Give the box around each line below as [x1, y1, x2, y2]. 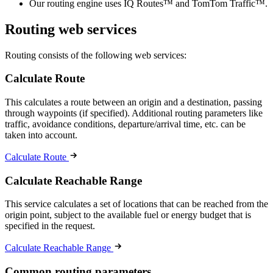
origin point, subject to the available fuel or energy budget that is [5, 210, 251, 221]
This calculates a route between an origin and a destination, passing [5, 96, 262, 107]
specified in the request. [5, 221, 95, 232]
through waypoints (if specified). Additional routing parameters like [5, 107, 263, 118]
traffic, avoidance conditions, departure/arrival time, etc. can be [5, 118, 246, 129]
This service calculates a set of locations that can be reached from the [5, 199, 268, 210]
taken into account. [5, 129, 77, 140]
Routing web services [5, 21, 136, 37]
